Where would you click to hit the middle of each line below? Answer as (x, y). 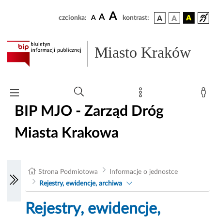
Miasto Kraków (143, 53)
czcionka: (73, 18)
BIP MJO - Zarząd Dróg (89, 111)
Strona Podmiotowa (68, 172)
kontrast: (136, 18)
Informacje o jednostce (143, 172)
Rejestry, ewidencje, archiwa (80, 184)
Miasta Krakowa (67, 133)
